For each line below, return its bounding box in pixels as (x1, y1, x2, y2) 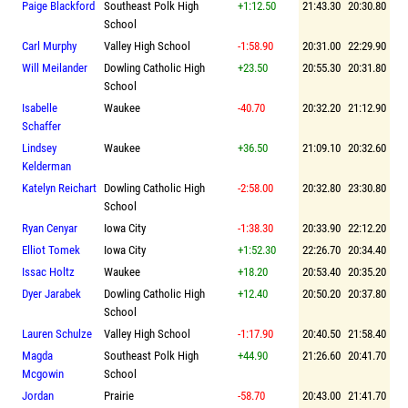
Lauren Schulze (22, 326, 92, 341)
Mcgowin (22, 366, 64, 381)
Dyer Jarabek (22, 286, 81, 301)
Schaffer (22, 118, 61, 133)
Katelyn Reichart (22, 180, 97, 195)
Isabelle (22, 100, 57, 115)
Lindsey (22, 140, 56, 155)
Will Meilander (22, 60, 87, 75)
